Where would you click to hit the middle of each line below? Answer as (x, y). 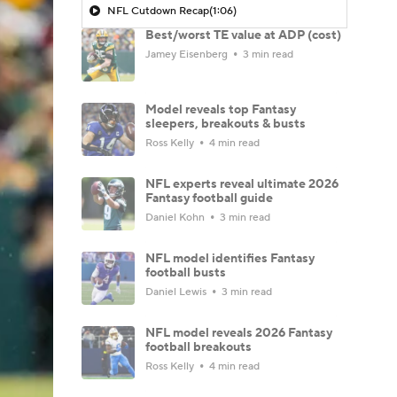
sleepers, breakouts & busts (226, 124)
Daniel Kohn (176, 217)
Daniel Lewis (177, 292)
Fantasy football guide (209, 198)
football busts (186, 272)
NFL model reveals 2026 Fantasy (239, 333)
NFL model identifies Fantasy (230, 258)
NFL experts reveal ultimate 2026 (242, 184)
